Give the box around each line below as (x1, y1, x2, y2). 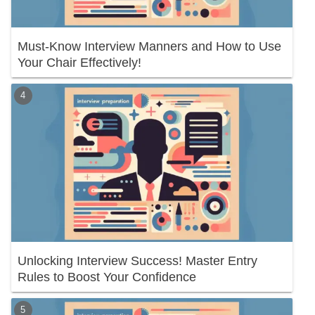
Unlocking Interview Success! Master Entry (18, 254, 257, 269)
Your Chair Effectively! (18, 55, 141, 70)
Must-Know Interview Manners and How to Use (18, 39, 281, 53)
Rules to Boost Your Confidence (18, 270, 196, 285)
